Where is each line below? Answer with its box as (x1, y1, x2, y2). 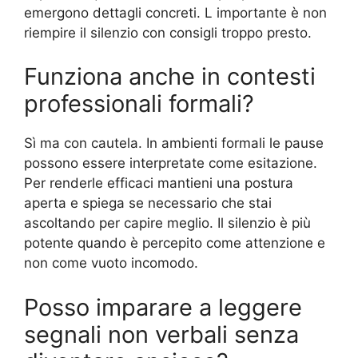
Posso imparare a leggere (24, 292, 302, 321)
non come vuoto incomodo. (24, 255, 198, 272)
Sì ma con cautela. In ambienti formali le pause (24, 135, 324, 152)
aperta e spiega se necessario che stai (24, 195, 272, 212)
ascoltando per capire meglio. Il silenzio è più (24, 215, 311, 232)
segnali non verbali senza (24, 320, 299, 348)
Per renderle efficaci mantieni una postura (24, 175, 293, 192)
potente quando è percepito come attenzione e (24, 235, 325, 252)
